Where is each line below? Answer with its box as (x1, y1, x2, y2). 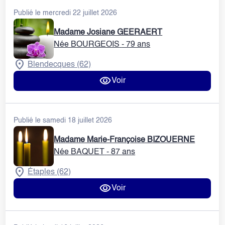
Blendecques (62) (28, 60, 91, 69)
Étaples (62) (28, 168, 71, 176)
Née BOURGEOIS (54, 40, 120, 49)
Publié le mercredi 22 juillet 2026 (14, 9, 118, 17)
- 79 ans (122, 40, 151, 49)
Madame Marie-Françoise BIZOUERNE (54, 136, 195, 144)
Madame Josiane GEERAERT (54, 28, 163, 37)
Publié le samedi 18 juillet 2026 (14, 117, 113, 124)
